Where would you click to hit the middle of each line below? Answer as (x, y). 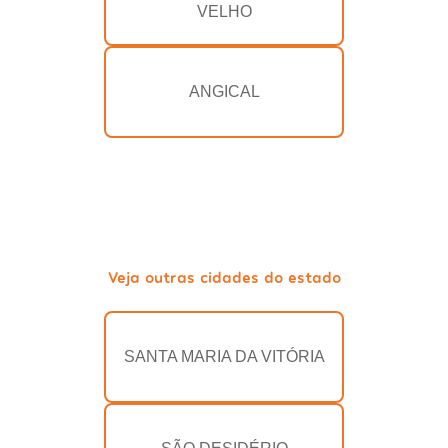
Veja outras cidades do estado (224, 277)
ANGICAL (224, 92)
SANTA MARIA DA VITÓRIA (224, 357)
